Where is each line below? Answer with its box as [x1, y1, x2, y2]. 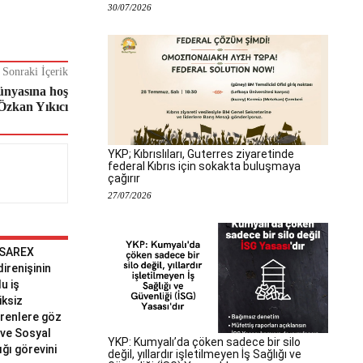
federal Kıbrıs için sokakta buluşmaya [108, 160, 301, 173]
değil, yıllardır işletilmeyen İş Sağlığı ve [108, 348, 301, 361]
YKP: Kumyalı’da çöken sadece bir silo [108, 335, 301, 348]
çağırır [108, 172, 140, 185]
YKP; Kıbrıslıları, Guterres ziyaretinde [108, 147, 294, 160]
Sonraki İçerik [2, 66, 68, 79]
